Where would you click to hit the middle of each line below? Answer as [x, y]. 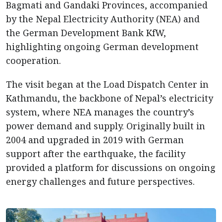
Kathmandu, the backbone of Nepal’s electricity [110, 98]
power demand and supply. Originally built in [106, 126]
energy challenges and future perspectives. [100, 181]
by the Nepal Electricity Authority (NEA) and [103, 19]
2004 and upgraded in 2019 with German [95, 140]
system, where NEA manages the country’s [100, 112]
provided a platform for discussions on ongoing [111, 167]
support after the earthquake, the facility [96, 154]
